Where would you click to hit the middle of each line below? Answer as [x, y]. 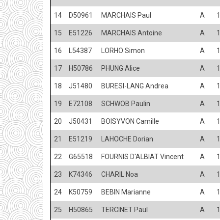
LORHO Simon [123, 50]
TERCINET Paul [124, 209]
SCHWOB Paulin [126, 103]
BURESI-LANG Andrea [135, 86]
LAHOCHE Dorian [127, 139]
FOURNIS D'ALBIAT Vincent [142, 156]
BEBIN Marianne [126, 192]
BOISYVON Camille [130, 121]
